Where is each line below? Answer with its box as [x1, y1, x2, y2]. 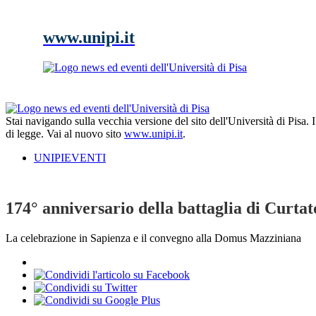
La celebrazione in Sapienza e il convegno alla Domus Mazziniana [6, 232, 301, 245]
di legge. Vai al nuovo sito [6, 127, 124, 140]
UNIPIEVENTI [34, 151, 106, 164]
